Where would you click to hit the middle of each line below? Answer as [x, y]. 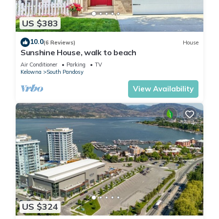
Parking [76, 65]
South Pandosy [65, 72]
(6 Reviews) [59, 42]
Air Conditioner [39, 65]
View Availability [163, 89]
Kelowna [31, 72]
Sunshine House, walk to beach [78, 53]
